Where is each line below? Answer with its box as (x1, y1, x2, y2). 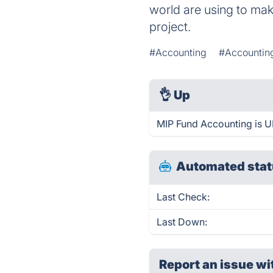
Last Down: (157, 216, 208, 228)
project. (149, 19, 191, 34)
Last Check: (157, 191, 210, 203)
